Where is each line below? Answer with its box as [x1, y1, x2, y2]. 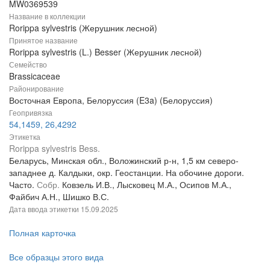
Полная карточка [9, 226, 76, 239]
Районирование [9, 83, 64, 93]
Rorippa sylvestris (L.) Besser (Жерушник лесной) [9, 45, 202, 58]
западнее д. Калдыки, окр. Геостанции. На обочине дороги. [9, 166, 244, 178]
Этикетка [9, 131, 40, 142]
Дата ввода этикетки [9, 203, 81, 214]
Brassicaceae [9, 69, 60, 82]
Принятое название [9, 34, 78, 45]
